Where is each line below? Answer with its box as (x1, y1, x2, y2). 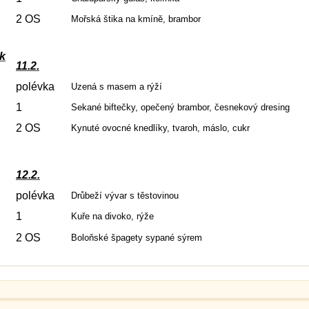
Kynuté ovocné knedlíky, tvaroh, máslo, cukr (71, 123, 250, 133)
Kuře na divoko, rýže (71, 211, 154, 221)
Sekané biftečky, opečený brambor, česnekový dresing (71, 102, 290, 112)
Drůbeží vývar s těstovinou (71, 190, 179, 201)
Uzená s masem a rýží (71, 81, 162, 92)
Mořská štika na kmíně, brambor (71, 14, 201, 24)
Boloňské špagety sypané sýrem (71, 232, 202, 243)
